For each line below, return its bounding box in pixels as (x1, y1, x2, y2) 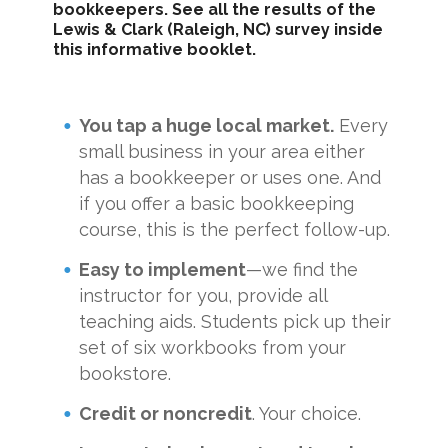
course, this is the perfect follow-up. (78, 218, 390, 240)
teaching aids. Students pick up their (78, 310, 391, 332)
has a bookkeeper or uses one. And (78, 166, 381, 188)
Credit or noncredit (78, 402, 252, 424)
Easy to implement (78, 258, 246, 280)
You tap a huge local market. (78, 114, 334, 136)
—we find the (245, 258, 358, 280)
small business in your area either (78, 140, 365, 162)
